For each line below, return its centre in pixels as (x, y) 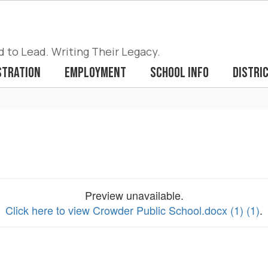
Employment (95, 73)
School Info (179, 73)
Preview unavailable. (134, 195)
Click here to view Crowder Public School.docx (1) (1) (133, 210)
